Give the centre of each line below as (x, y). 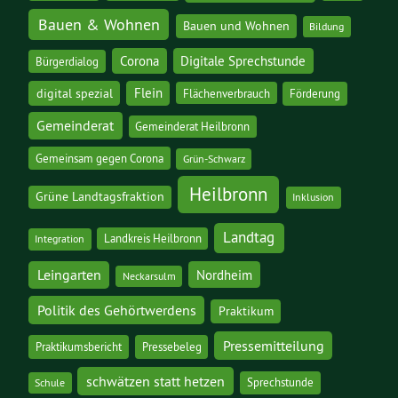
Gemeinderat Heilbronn (193, 127)
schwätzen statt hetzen (155, 382)
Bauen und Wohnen (237, 26)
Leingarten (69, 274)
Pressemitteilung (273, 345)
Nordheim (224, 275)
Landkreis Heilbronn (152, 239)
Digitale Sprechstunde (243, 61)
